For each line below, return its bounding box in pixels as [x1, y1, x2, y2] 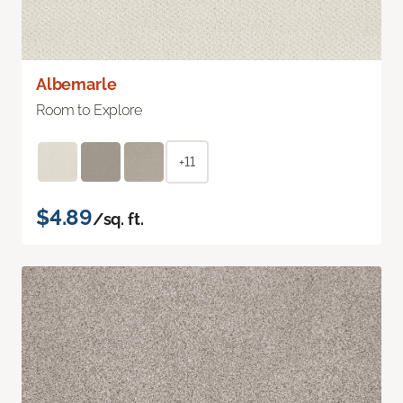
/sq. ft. [92, 209, 144, 228]
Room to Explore [36, 101, 142, 119]
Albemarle [36, 74, 117, 94]
